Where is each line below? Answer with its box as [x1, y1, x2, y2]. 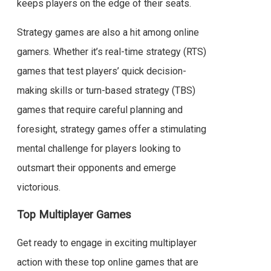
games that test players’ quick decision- [16, 65, 186, 77]
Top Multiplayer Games [16, 207, 131, 221]
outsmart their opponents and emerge [16, 162, 176, 174]
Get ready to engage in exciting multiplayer [16, 237, 197, 249]
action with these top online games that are [16, 256, 198, 268]
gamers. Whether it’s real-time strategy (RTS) [16, 45, 206, 57]
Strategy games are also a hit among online [16, 26, 199, 38]
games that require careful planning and [16, 103, 183, 116]
